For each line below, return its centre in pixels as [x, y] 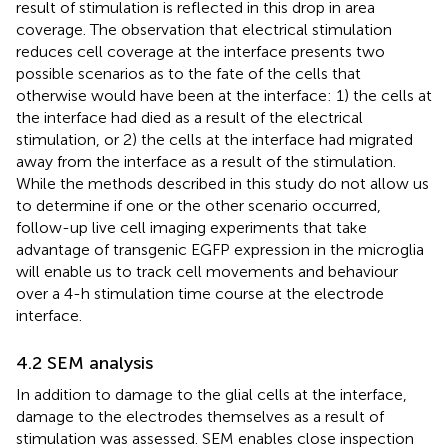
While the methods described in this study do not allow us [222, 184]
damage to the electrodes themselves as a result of [200, 417]
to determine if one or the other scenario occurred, [198, 206]
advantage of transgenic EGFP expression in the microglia [220, 250]
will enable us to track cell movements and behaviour [207, 272]
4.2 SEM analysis [84, 363]
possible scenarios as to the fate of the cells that [188, 74]
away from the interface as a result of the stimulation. [206, 162]
